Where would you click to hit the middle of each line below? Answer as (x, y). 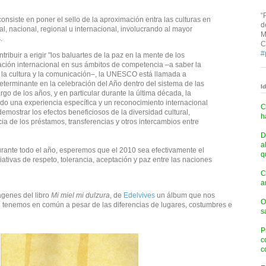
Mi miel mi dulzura (80, 195)
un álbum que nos (185, 195)
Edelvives (139, 195)
